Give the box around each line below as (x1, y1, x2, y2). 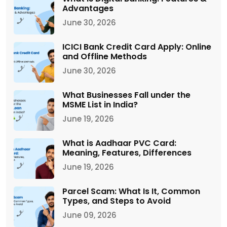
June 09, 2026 (62, 209, 117, 220)
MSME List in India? (62, 98, 138, 110)
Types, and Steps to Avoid (62, 195, 171, 207)
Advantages (62, 2, 113, 14)
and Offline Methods (62, 50, 147, 62)
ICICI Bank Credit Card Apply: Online (62, 41, 211, 53)
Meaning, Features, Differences (62, 146, 192, 159)
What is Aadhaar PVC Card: (62, 137, 176, 149)
